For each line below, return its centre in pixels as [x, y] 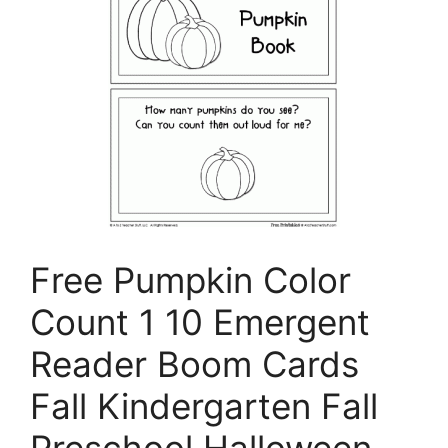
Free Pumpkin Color [190, 280]
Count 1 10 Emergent [200, 322]
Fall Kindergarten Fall [204, 406]
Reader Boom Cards [194, 364]
